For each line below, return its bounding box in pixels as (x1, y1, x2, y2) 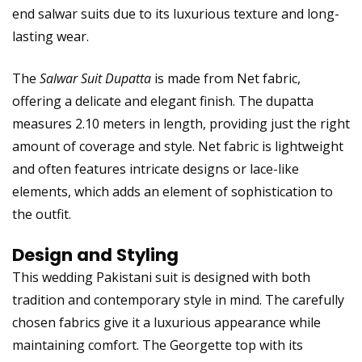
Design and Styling (12, 242, 179, 267)
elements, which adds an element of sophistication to (12, 182, 333, 200)
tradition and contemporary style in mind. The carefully (12, 290, 344, 309)
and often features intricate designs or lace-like (12, 159, 299, 178)
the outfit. (12, 204, 71, 223)
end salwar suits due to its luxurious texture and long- (12, 4, 339, 23)
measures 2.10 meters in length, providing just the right (12, 114, 350, 133)
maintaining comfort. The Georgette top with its (12, 335, 303, 354)
